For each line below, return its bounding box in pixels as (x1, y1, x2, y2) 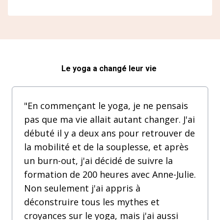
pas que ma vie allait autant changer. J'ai (24, 113, 195, 125)
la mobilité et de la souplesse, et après (24, 141, 189, 153)
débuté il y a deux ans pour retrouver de (24, 127, 195, 139)
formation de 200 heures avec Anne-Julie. (24, 168, 196, 180)
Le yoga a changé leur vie (61, 64, 159, 73)
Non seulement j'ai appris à (24, 182, 140, 194)
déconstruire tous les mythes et (24, 196, 160, 208)
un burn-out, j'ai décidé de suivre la (24, 155, 173, 166)
